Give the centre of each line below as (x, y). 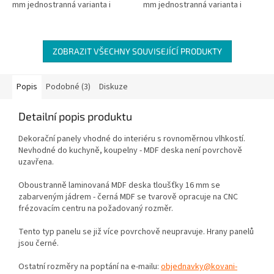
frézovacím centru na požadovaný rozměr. (96, 208)
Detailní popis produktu (75, 116)
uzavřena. (36, 162)
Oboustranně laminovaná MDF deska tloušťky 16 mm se (119, 185)
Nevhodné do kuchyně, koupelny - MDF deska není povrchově (130, 150)
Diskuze (113, 87)
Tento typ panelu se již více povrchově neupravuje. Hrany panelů (136, 231)
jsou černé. (39, 243)
